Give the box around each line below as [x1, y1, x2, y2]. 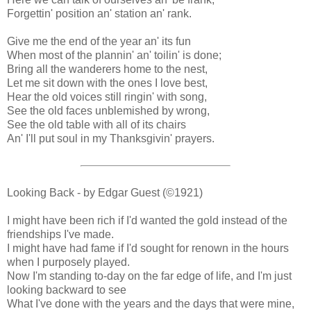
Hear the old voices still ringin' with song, [7, 90, 207, 103]
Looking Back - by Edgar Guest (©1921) [7, 186, 203, 199]
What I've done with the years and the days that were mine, [7, 297, 294, 310]
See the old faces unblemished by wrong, [7, 104, 210, 117]
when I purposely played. [7, 255, 130, 268]
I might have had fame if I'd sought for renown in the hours [7, 242, 289, 254]
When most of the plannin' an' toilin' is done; [7, 49, 221, 61]
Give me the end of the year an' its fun [7, 35, 191, 47]
